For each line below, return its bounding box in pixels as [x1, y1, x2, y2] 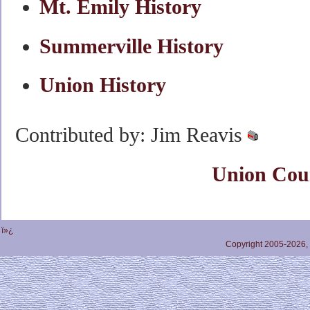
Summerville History [39, 35, 224, 57]
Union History [39, 73, 166, 96]
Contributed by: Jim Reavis [15, 124, 248, 147]
